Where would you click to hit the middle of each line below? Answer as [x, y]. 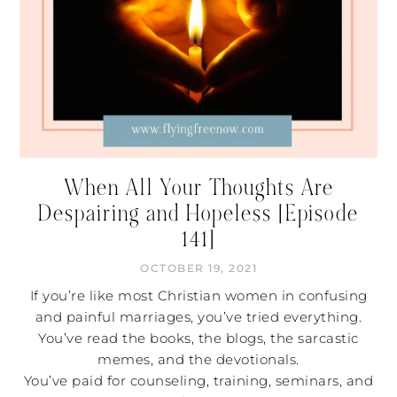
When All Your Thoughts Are [198, 188]
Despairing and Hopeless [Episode [198, 214]
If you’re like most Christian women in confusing [198, 296]
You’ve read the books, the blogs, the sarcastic [198, 339]
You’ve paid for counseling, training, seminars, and [198, 381]
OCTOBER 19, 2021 [198, 269]
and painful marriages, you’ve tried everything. [198, 317]
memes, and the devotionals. [198, 360]
